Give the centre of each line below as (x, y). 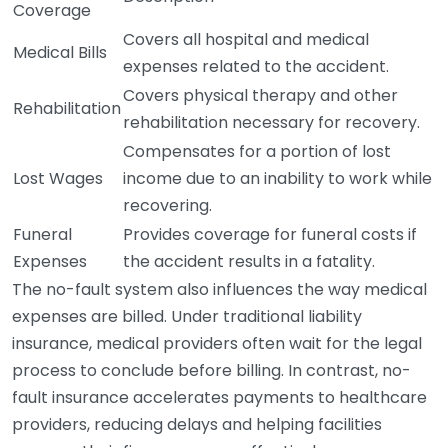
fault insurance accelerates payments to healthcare (219, 397)
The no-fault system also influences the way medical (219, 289)
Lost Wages (58, 178)
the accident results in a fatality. (249, 261)
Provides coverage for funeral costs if (270, 234)
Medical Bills (60, 52)
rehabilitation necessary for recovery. (271, 122)
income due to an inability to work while (277, 178)
